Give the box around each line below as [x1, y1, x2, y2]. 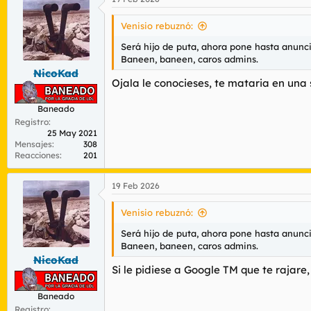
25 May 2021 [47, 128, 97, 139]
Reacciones [15, 150, 60, 161]
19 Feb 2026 [112, 180, 160, 192]
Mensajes [15, 139, 52, 150]
